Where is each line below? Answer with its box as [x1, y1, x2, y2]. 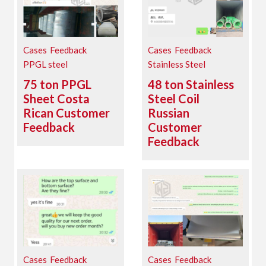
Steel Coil [148, 91, 199, 106]
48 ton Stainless [148, 77, 234, 92]
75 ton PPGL [23, 77, 92, 92]
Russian [148, 106, 189, 121]
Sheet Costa [23, 91, 90, 106]
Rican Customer [23, 106, 110, 121]
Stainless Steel [148, 59, 205, 70]
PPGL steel [23, 59, 68, 70]
